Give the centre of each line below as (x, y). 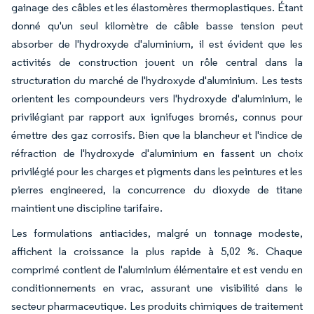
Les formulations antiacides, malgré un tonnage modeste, (157, 233)
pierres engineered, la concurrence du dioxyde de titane (157, 189)
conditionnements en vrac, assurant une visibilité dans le (157, 287)
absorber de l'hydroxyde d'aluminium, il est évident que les (157, 43)
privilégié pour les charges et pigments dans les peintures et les (157, 171)
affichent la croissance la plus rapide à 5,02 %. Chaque (157, 251)
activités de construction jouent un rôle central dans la (157, 62)
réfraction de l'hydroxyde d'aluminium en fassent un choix (157, 153)
